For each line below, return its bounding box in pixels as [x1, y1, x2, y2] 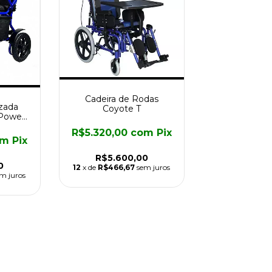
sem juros [137, 163, 171, 172]
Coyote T [102, 103, 141, 115]
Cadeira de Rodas [84, 93, 158, 105]
